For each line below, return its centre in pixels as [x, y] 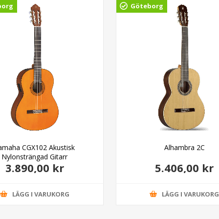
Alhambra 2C [184, 147]
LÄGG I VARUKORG [41, 194]
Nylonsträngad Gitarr [35, 156]
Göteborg [147, 6]
